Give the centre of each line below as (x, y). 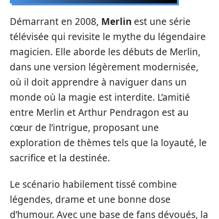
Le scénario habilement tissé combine (93, 184)
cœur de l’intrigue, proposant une (84, 128)
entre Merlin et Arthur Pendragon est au (99, 112)
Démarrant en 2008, (55, 22)
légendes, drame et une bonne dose (90, 199)
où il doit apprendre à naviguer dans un (98, 82)
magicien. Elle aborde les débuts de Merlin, (105, 52)
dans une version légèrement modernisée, (104, 67)
